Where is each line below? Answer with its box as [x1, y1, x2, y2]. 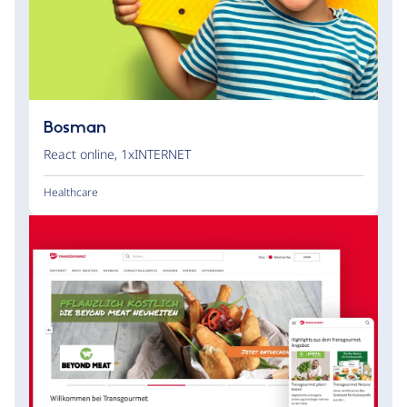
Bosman [44, 118, 106, 139]
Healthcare [44, 184, 98, 201]
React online [44, 145, 114, 164]
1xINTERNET [121, 145, 191, 164]
